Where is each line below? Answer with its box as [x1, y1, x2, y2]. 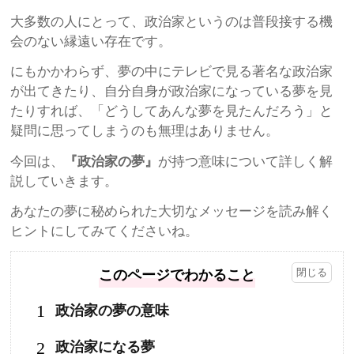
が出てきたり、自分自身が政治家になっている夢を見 [10, 85, 333, 99]
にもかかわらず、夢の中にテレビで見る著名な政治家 [10, 65, 333, 79]
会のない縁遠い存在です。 [10, 34, 172, 48]
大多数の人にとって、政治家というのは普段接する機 [10, 14, 333, 28]
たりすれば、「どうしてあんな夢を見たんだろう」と [10, 104, 333, 119]
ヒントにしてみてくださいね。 [10, 224, 199, 238]
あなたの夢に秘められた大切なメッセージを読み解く [10, 205, 333, 218]
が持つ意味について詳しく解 [158, 154, 333, 168]
